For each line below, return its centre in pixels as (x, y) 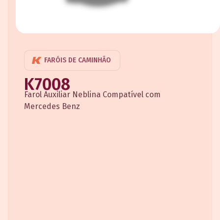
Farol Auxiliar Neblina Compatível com (92, 94)
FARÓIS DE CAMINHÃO (78, 60)
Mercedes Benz (52, 106)
